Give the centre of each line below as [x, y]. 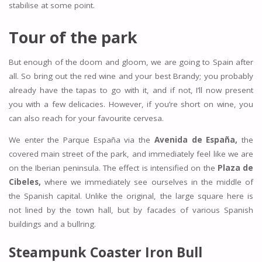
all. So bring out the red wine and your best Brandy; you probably [131, 76]
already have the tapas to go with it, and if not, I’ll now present [131, 90]
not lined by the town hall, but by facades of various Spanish [131, 210]
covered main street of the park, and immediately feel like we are [131, 154]
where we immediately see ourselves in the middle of [147, 182]
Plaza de [235, 168]
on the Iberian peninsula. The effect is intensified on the [113, 168]
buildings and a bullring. [52, 224]
